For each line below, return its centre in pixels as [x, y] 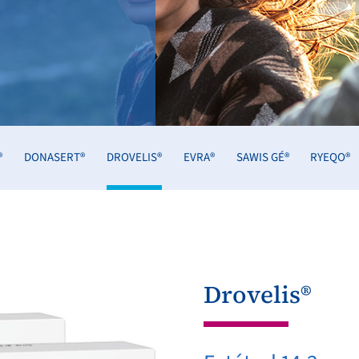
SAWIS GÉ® [262, 157]
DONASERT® [54, 157]
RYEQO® [331, 157]
